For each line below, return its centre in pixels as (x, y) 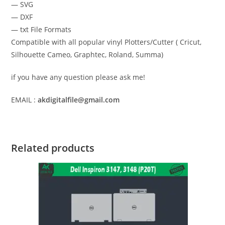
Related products (53, 148)
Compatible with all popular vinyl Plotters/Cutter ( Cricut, (106, 42)
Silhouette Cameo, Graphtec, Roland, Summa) (87, 54)
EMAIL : (25, 99)
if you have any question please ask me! (78, 77)
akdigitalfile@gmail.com (79, 99)
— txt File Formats (41, 29)
